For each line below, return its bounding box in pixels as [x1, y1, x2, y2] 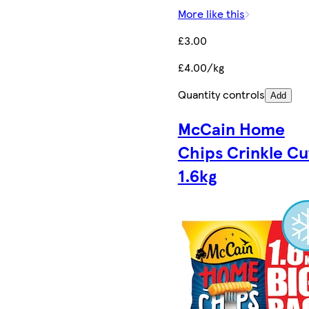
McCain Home [177, 116, 285, 140]
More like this [177, 5, 245, 21]
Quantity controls [177, 86, 265, 102]
